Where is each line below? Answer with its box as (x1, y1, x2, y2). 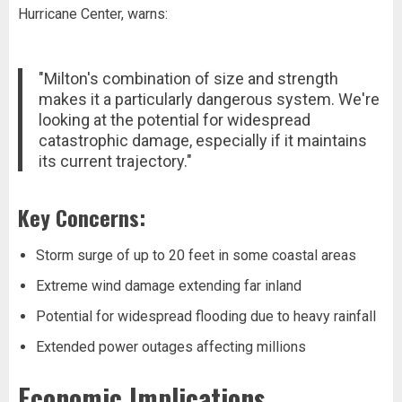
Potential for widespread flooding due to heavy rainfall (36, 307, 376, 325)
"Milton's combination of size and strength (38, 68, 338, 88)
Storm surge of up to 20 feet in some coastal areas (36, 246, 356, 264)
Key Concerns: (18, 200, 145, 233)
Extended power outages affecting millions (36, 337, 306, 355)
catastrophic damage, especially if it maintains (38, 130, 367, 150)
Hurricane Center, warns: (18, 4, 168, 22)
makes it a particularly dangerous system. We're (38, 89, 380, 109)
